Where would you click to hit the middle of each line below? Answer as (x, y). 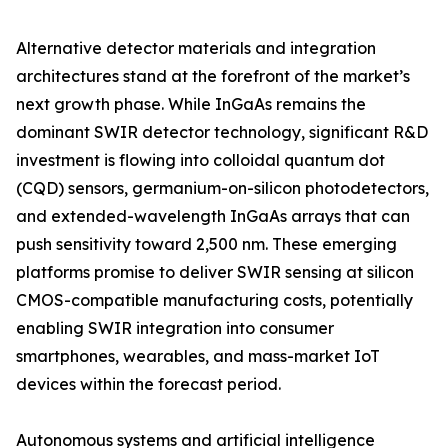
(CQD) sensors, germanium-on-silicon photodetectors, (222, 188)
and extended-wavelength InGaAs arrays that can (213, 216)
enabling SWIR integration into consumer (175, 328)
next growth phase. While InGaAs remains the (191, 104)
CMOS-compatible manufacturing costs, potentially (214, 300)
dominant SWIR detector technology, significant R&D (222, 132)
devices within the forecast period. (148, 384)
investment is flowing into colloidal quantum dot (200, 160)
